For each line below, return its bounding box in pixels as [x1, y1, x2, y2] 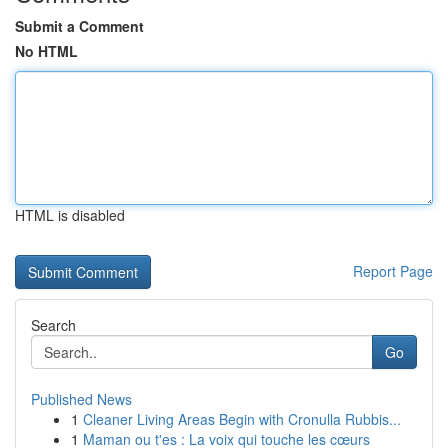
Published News [31, 389, 132, 409]
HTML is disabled [15, 205, 125, 225]
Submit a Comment [15, 16, 144, 36]
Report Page [353, 261, 433, 281]
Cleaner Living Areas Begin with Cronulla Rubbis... [83, 409, 401, 429]
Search [31, 315, 76, 335]
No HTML [15, 41, 78, 61]
